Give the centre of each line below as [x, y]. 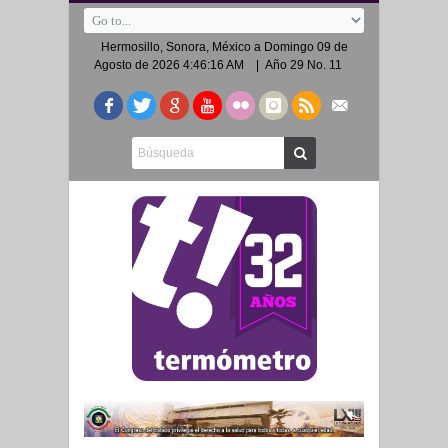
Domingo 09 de [305, 47]
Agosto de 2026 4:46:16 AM [169, 65]
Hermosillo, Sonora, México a [182, 47]
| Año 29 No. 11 [299, 65]
